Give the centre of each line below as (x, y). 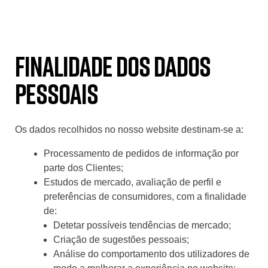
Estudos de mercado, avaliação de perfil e (133, 182)
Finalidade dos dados (113, 66)
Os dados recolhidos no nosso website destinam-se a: (129, 130)
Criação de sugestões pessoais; (121, 240)
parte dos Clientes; (83, 168)
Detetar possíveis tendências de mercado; (142, 226)
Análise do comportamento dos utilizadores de (151, 254)
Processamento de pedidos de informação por (141, 154)
